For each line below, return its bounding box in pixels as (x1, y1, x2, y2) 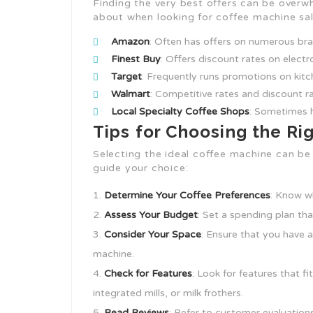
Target (111, 71, 142, 82)
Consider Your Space (104, 228, 201, 240)
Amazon (111, 36, 150, 48)
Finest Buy (111, 53, 161, 65)
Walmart (111, 88, 150, 100)
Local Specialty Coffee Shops (111, 105, 249, 117)
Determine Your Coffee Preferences (104, 189, 270, 201)
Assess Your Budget (104, 209, 198, 221)
